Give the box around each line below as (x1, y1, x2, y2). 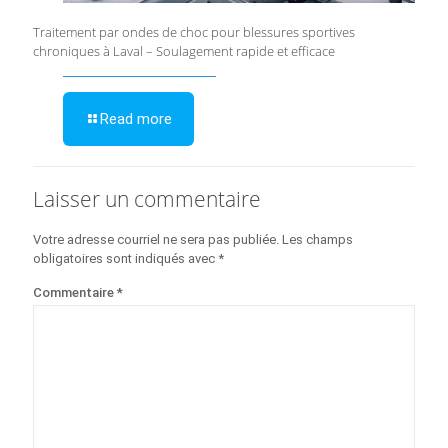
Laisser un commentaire (33, 185, 261, 214)
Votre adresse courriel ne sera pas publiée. (33, 232, 279, 248)
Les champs (282, 232, 353, 248)
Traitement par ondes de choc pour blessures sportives (33, 23, 355, 42)
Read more (100, 110, 172, 129)
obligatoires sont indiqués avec (33, 251, 218, 267)
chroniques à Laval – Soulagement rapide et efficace (33, 42, 335, 61)
